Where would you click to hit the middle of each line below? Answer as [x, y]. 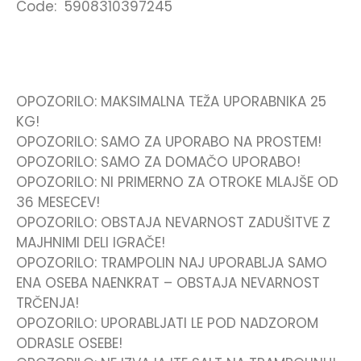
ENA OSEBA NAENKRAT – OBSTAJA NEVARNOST [168, 283]
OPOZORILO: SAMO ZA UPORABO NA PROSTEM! [169, 142]
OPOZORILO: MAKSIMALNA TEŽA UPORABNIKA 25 [171, 102]
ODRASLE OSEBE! [69, 344]
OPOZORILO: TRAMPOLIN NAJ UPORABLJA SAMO [172, 263]
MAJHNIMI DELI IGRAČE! [91, 243]
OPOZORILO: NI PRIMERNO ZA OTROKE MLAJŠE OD [177, 183]
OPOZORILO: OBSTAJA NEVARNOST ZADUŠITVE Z [173, 223]
